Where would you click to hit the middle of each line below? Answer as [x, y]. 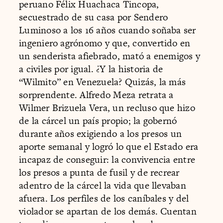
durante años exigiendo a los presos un [101, 134]
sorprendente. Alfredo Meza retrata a [96, 95]
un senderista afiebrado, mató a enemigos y [110, 56]
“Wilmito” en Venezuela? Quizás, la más [103, 82]
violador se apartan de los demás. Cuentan [108, 212]
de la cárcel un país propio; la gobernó [98, 121]
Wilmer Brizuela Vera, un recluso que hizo [107, 108]
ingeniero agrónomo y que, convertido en [105, 43]
